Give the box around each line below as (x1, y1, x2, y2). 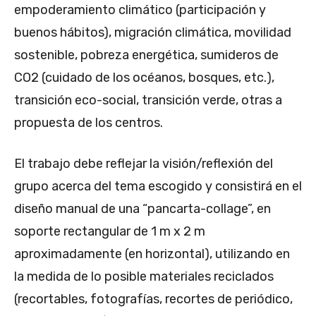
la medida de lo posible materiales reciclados (14, 269, 274, 285)
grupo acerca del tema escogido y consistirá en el (14, 178, 302, 195)
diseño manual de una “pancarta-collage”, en (14, 201, 271, 217)
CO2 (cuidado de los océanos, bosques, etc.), (14, 70, 274, 86)
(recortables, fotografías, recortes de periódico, (14, 291, 293, 308)
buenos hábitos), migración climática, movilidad (14, 25, 291, 41)
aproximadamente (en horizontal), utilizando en (14, 246, 290, 262)
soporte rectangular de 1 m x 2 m (14, 224, 205, 240)
